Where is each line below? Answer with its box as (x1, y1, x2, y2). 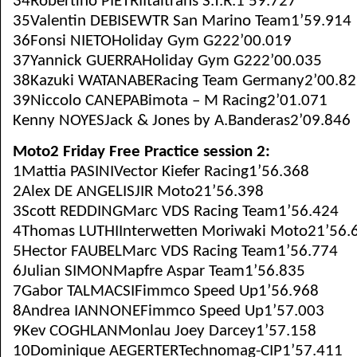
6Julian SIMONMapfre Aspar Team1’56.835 (13, 263, 305, 280)
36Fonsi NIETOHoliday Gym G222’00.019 (13, 33, 292, 49)
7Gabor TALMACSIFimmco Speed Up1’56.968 (13, 283, 319, 300)
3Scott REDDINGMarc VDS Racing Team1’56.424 (13, 203, 339, 220)
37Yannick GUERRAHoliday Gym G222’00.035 (13, 53, 322, 69)
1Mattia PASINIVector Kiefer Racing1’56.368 (13, 163, 309, 180)
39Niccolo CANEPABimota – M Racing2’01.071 (13, 92, 328, 109)
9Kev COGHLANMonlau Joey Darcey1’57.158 (13, 323, 316, 339)
